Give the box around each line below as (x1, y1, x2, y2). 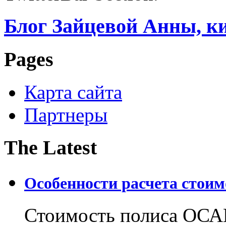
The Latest (4, 136, 97, 159)
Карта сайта (24, 81, 122, 103)
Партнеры (24, 103, 107, 126)
